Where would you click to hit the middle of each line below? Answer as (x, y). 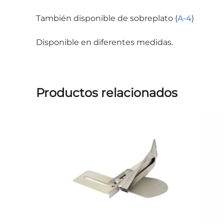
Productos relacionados (107, 92)
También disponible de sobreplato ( (107, 18)
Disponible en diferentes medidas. (104, 42)
